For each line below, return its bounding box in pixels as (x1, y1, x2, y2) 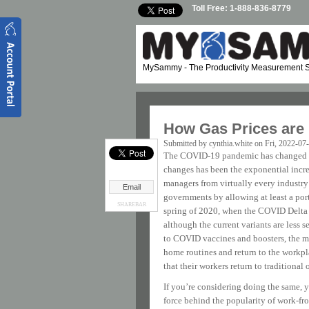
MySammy (143, 63, 182, 72)
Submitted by (163, 139, 209, 148)
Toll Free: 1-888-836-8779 (192, 3, 291, 13)
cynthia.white (209, 139, 252, 148)
